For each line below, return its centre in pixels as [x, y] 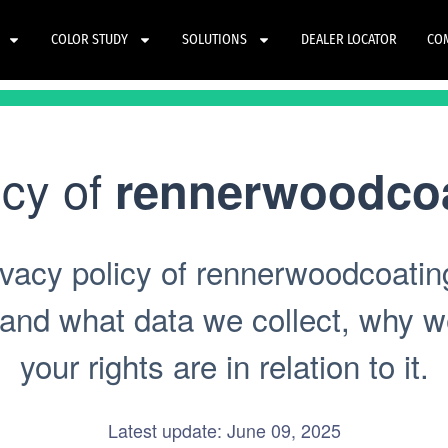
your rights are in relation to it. [224, 365]
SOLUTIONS [214, 39]
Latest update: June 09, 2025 [224, 430]
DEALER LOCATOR [348, 39]
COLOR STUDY [89, 39]
